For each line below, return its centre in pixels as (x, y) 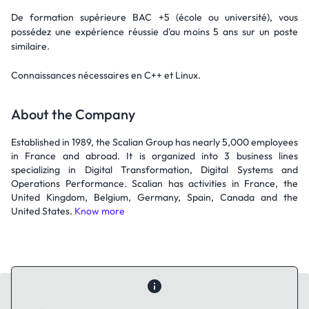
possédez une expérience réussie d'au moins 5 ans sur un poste (154, 32)
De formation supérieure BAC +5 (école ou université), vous (154, 17)
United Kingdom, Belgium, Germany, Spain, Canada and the (154, 197)
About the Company (73, 114)
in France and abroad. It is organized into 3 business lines (154, 156)
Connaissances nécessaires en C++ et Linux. (106, 75)
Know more (100, 211)
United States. (43, 211)
